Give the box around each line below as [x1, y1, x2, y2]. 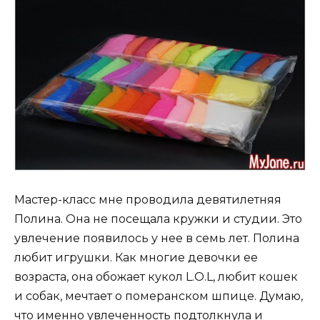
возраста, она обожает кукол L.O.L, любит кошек [14, 270, 298, 284]
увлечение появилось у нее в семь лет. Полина [14, 231, 299, 246]
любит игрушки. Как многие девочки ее [14, 251, 258, 265]
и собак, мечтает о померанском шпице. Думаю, [14, 289, 303, 304]
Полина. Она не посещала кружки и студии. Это [14, 212, 302, 226]
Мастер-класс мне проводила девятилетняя [14, 193, 281, 207]
